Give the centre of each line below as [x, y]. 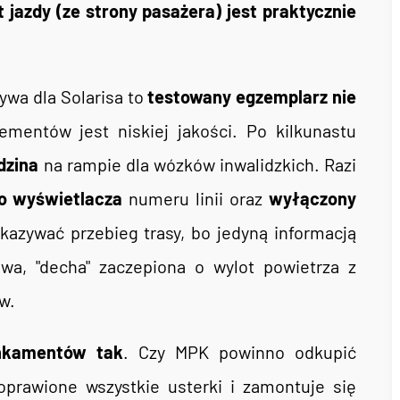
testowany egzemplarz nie [250, 96]
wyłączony [313, 198]
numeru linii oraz [196, 198]
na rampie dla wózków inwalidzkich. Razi [198, 164]
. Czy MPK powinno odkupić [240, 352]
